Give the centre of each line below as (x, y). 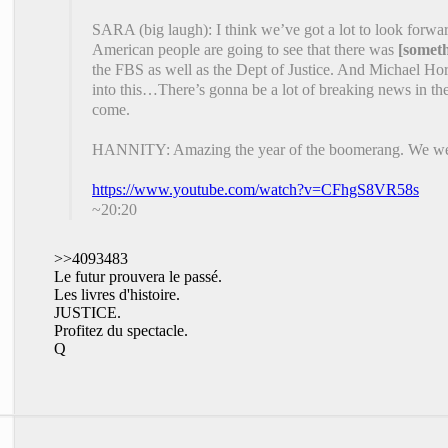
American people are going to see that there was (245, 49)
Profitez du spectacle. (121, 330)
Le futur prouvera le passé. (138, 276)
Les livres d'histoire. (117, 294)
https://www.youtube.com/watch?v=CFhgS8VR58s (255, 189)
